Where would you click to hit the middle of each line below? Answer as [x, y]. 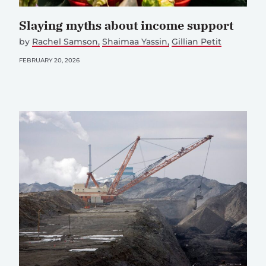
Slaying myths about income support [126, 26]
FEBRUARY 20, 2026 [49, 61]
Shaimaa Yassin [135, 42]
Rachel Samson [65, 42]
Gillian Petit [197, 42]
